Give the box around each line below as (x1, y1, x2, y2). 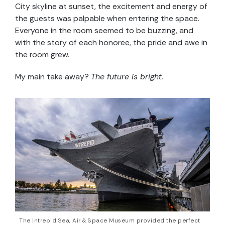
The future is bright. (91, 71, 163, 82)
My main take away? (15, 71, 91, 82)
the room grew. (15, 49, 69, 60)
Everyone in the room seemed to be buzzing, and (15, 25, 193, 36)
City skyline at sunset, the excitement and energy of (15, 1, 207, 12)
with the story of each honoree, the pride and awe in (15, 37, 207, 48)
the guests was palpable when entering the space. (15, 13, 199, 24)
